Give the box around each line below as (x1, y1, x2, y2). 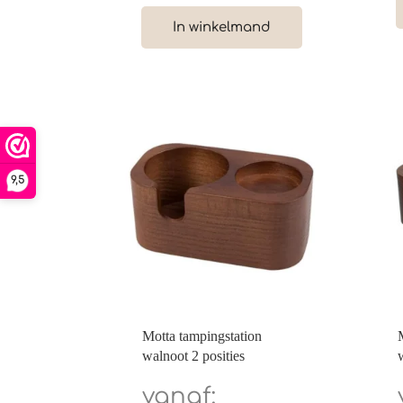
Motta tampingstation (142, 327, 263, 344)
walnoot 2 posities (142, 347, 246, 363)
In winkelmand (173, 20, 272, 36)
